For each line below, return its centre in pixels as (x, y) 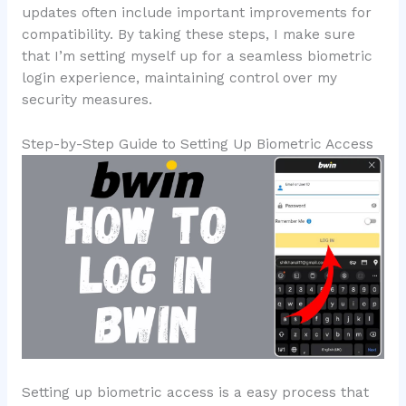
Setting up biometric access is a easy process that (195, 392)
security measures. (87, 100)
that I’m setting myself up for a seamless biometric (197, 57)
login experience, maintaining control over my (179, 78)
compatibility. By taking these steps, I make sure (188, 35)
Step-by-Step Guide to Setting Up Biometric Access (197, 145)
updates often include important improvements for (196, 13)
